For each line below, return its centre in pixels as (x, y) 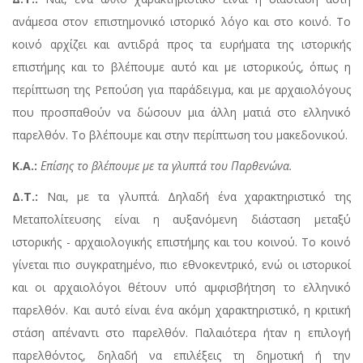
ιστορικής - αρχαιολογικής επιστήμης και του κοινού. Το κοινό (181, 242)
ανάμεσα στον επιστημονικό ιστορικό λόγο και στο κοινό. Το (181, 22)
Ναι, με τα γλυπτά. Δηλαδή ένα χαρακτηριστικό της (194, 197)
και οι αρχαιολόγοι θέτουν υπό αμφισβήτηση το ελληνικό (181, 288)
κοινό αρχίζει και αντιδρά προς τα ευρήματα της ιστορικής (181, 45)
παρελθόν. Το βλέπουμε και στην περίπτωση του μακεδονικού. (180, 135)
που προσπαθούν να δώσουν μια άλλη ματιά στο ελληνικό (181, 113)
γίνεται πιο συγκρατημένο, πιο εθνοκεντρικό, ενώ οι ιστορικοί (181, 265)
